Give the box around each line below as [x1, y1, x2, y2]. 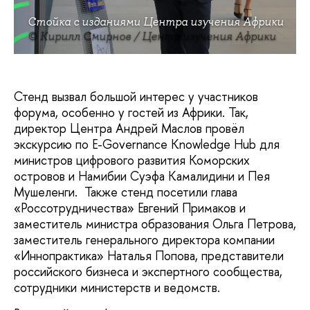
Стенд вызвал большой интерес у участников [14, 88, 258, 106]
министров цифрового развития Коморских [14, 152, 250, 170]
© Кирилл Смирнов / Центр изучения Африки [28, 29, 276, 44]
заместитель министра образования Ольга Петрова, [14, 215, 296, 233]
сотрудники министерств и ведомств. [14, 279, 220, 297]
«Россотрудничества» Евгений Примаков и [14, 199, 246, 217]
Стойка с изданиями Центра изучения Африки [28, 15, 284, 30]
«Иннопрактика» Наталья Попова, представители [14, 247, 284, 265]
